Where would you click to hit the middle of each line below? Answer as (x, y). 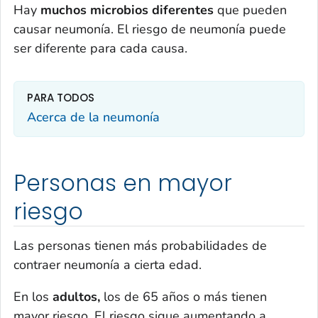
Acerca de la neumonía (93, 117)
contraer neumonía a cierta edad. (108, 264)
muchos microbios (96, 10)
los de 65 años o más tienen (185, 296)
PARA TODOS (61, 98)
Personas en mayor (123, 183)
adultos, (78, 296)
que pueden (250, 10)
